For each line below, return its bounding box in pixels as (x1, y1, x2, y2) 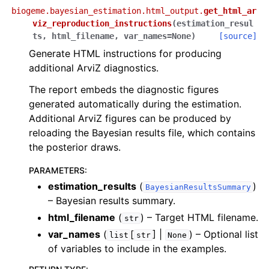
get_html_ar (204, 6, 256, 16)
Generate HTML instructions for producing (29, 47, 222, 59)
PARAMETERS (29, 165, 85, 175)
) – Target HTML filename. (141, 211, 259, 223)
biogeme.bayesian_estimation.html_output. (11, 6, 204, 16)
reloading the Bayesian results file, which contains (29, 127, 255, 139)
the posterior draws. (29, 141, 121, 153)
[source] (219, 31, 257, 41)
